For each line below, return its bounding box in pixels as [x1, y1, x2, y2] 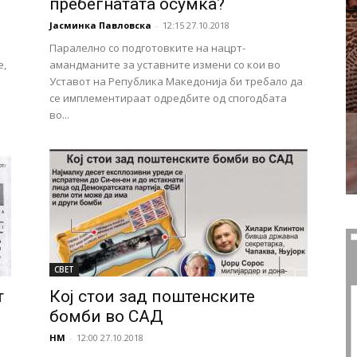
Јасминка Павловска [49, 19, 151, 31]
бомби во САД [49, 307, 163, 326]
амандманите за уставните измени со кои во [49, 57, 280, 72]
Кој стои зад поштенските [49, 287, 255, 306]
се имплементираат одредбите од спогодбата [49, 91, 287, 105]
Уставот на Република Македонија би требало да [49, 74, 303, 88]
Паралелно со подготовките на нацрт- [49, 41, 245, 55]
